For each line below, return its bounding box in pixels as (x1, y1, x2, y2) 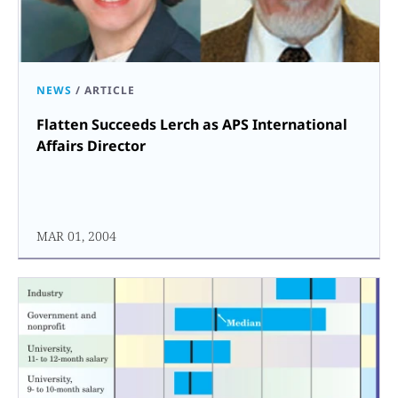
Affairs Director (36, 135, 146, 155)
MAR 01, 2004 (36, 227, 116, 244)
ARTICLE (84, 82, 135, 98)
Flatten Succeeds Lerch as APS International (36, 114, 347, 134)
